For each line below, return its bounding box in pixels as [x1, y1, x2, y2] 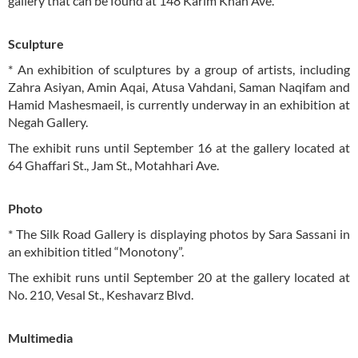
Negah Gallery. [8, 114, 90, 129]
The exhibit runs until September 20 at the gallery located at [8, 269, 350, 284]
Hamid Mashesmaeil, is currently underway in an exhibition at [8, 97, 350, 112]
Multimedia [8, 330, 73, 345]
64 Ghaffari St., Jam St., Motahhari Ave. [8, 157, 219, 173]
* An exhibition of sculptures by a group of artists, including [8, 62, 350, 77]
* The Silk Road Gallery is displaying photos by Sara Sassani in [8, 226, 350, 241]
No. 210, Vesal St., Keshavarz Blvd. [8, 287, 193, 302]
